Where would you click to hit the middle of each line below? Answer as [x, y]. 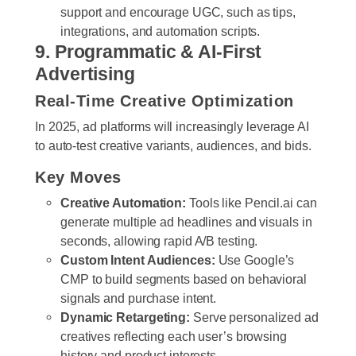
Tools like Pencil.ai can [252, 202]
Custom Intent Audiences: [138, 259]
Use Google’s [255, 259]
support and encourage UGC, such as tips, [178, 12]
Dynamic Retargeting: [125, 317]
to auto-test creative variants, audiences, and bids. [173, 145]
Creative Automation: [123, 202]
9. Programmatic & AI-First [149, 51]
